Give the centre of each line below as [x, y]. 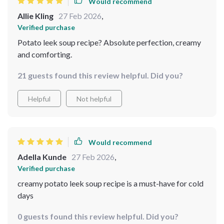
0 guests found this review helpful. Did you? [98, 216]
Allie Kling [35, 16]
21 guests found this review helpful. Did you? [100, 75]
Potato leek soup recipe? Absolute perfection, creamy [109, 42]
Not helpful [94, 99]
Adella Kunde [42, 157]
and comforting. [45, 54]
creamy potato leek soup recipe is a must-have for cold [110, 183]
